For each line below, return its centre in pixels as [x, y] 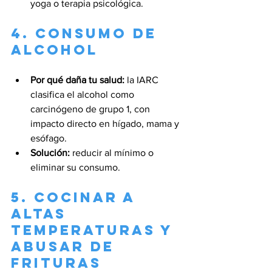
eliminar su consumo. [75, 167]
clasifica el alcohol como [83, 94]
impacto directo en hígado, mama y [106, 123]
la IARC [143, 80]
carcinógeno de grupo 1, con [91, 109]
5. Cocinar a [76, 197]
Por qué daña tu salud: [77, 80]
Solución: [50, 152]
